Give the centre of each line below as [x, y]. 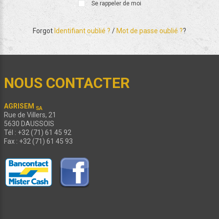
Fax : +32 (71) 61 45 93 [38, 142]
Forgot [44, 31]
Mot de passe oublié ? [150, 31]
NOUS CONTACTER [67, 83]
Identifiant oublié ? [82, 31]
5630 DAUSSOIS [29, 124]
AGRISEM [20, 106]
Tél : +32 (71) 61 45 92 [38, 133]
